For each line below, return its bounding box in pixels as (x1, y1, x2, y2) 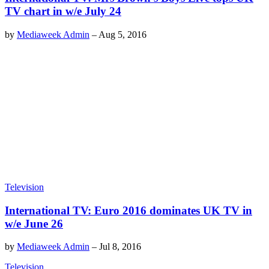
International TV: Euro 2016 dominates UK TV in (5, 204, 252, 217)
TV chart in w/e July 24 (5, 5, 121, 18)
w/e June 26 (5, 217, 63, 230)
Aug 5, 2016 (98, 29, 147, 40)
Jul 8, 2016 (99, 241, 141, 252)
